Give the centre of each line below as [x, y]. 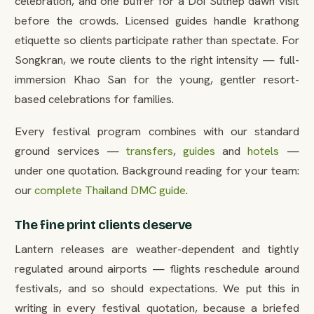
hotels [264, 150]
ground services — [70, 150]
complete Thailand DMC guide [110, 190]
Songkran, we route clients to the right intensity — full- [157, 59]
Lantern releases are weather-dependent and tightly [157, 248]
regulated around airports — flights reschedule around [157, 268]
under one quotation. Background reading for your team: [157, 170]
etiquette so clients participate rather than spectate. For [157, 40]
